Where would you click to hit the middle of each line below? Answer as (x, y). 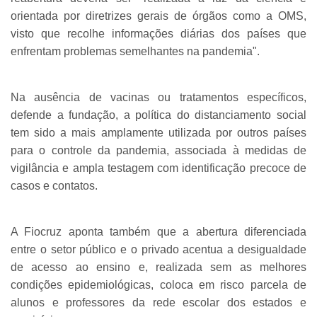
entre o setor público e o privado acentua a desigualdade (158, 249)
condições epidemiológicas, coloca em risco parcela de (158, 284)
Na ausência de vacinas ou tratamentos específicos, (158, 97)
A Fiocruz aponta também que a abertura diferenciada (158, 231)
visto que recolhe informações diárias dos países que (158, 33)
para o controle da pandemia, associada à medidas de (158, 150)
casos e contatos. (54, 185)
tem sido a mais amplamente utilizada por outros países (158, 132)
